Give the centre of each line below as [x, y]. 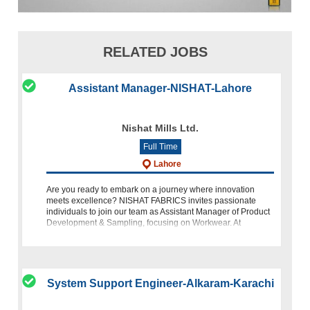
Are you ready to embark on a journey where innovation [151, 190]
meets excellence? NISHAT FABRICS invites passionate [152, 201]
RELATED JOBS [155, 52]
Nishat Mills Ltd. [161, 128]
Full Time [160, 147]
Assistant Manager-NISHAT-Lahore [161, 88]
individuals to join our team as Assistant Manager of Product [158, 212]
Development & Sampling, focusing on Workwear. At [144, 223]
